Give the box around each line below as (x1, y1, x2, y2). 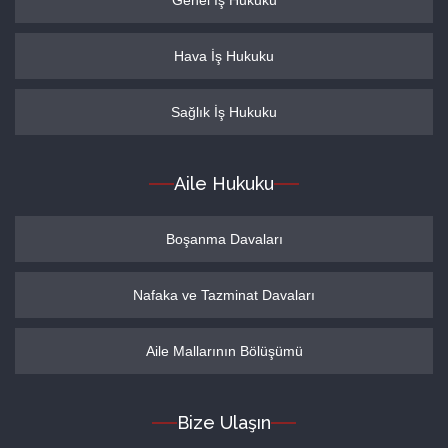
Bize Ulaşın (177, 412, 271, 433)
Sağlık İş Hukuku (171, 104, 277, 120)
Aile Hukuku (174, 173, 274, 194)
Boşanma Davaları (165, 231, 283, 247)
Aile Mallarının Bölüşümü (145, 343, 303, 359)
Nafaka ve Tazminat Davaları (133, 287, 315, 303)
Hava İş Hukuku (174, 48, 274, 64)
